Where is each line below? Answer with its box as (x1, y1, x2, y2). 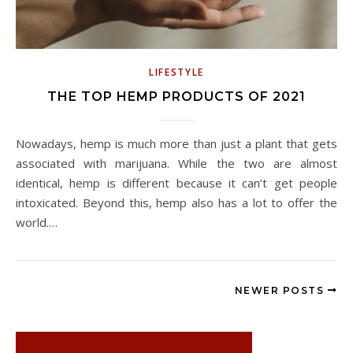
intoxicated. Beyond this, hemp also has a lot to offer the (16, 195, 337, 211)
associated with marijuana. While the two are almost (16, 155, 337, 172)
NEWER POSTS (234, 284, 328, 297)
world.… (16, 214, 58, 231)
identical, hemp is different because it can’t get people (16, 175, 337, 191)
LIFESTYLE (148, 65, 205, 80)
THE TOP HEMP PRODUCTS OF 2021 (47, 89, 306, 105)
